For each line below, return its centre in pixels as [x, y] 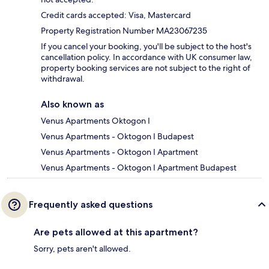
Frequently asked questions [91, 205]
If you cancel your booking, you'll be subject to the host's [146, 47]
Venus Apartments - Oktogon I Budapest [117, 137]
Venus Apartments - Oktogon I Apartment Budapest [139, 168]
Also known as [72, 104]
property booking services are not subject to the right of [146, 68]
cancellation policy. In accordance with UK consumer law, [147, 57]
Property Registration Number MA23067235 [124, 31]
